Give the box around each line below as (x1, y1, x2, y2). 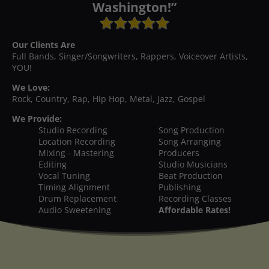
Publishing (159, 181, 201, 193)
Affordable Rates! (159, 204, 231, 216)
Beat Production (159, 169, 223, 181)
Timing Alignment (38, 181, 110, 193)
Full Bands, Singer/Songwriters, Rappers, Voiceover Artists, (12, 50, 248, 62)
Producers (159, 147, 199, 159)
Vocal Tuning (38, 169, 90, 181)
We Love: (12, 81, 50, 93)
